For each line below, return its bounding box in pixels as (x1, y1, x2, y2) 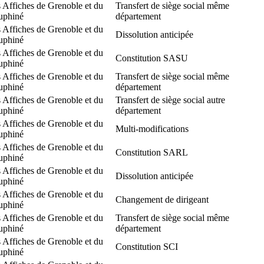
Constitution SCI (115, 241, 178, 252)
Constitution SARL (115, 147, 188, 157)
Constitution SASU (115, 52, 188, 63)
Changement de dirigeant (115, 194, 209, 204)
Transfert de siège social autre (115, 94, 225, 105)
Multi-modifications (115, 123, 189, 134)
